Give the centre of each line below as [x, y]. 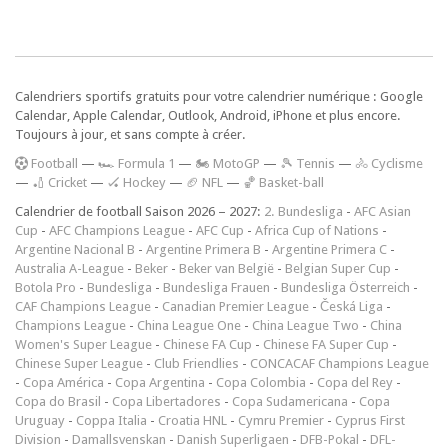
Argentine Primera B [203, 249]
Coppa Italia [111, 420]
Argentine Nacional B [75, 249]
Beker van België [226, 268]
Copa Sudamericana [290, 401]
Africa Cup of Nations [317, 230]
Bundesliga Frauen [216, 287]
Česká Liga [351, 306]
